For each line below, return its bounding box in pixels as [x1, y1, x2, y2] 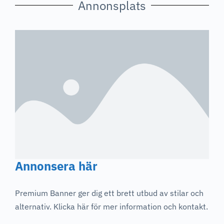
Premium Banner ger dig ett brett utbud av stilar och [15, 188, 203, 198]
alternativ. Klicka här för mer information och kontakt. [15, 201, 208, 212]
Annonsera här [15, 158, 97, 174]
